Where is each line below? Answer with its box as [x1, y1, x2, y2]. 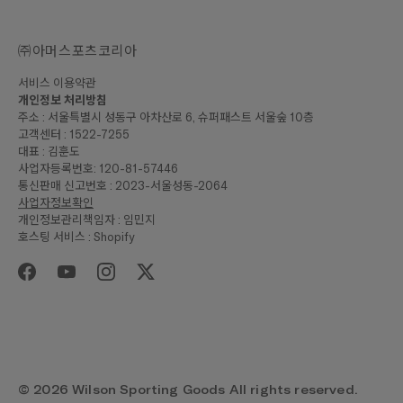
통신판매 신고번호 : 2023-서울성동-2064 [18, 179, 228, 193]
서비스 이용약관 [18, 76, 96, 90]
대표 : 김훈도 [18, 145, 80, 158]
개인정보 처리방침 [18, 93, 107, 107]
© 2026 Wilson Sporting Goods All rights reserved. [18, 383, 358, 397]
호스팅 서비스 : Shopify [18, 230, 134, 244]
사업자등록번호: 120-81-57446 [18, 162, 178, 175]
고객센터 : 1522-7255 [18, 128, 130, 141]
